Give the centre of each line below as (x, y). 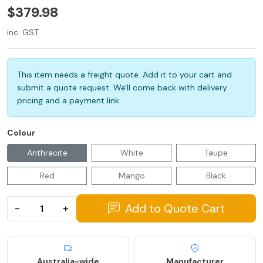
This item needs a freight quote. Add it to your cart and (124, 75)
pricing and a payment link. (69, 101)
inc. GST (23, 33)
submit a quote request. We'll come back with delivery (122, 88)
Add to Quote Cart (173, 209)
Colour (21, 133)
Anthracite (47, 153)
